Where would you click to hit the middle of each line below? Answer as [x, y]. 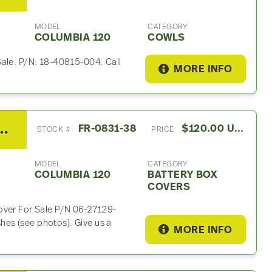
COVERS [169, 187]
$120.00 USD [239, 129]
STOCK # [54, 129]
